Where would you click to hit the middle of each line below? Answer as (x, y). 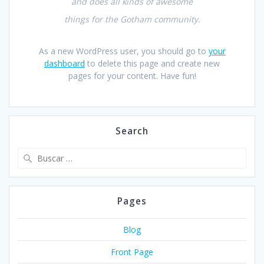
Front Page (132, 252)
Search (132, 131)
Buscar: (146, 153)
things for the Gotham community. (132, 19)
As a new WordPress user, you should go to (123, 51)
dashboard (65, 63)
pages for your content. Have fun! (132, 75)
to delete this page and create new (152, 63)
